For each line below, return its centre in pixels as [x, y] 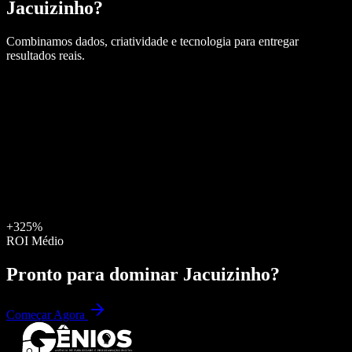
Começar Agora [47, 315]
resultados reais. [46, 55]
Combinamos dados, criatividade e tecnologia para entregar [152, 41]
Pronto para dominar [95, 274]
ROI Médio [35, 240]
